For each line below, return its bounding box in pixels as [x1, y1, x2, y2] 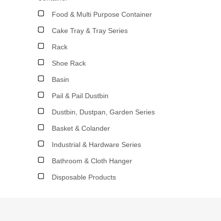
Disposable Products [52, 173, 116, 181]
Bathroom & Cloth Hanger [52, 157, 132, 165]
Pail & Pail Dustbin [52, 92, 109, 100]
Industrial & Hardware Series [52, 141, 141, 148]
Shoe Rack [52, 59, 86, 67]
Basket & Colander [52, 124, 110, 132]
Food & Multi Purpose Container [52, 10, 152, 18]
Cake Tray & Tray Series [52, 27, 128, 35]
